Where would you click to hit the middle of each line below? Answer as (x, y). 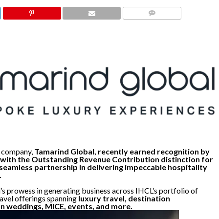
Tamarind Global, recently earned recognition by (121, 152)
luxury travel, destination (123, 198)
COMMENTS (154, 25)
